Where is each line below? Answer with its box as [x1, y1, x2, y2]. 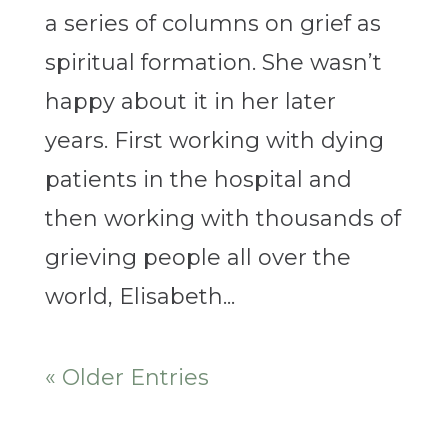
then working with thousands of [44, 205, 401, 233]
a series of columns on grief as [44, 10, 381, 38]
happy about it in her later [44, 88, 336, 116]
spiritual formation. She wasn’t [44, 49, 382, 77]
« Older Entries [44, 364, 209, 392]
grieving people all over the [44, 244, 351, 272]
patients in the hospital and [44, 166, 352, 194]
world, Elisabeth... [44, 283, 235, 311]
